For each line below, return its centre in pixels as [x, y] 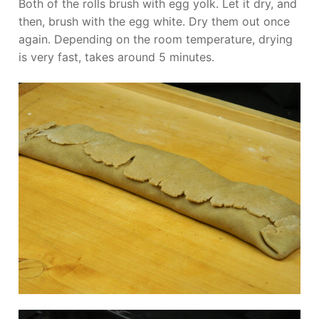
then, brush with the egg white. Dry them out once [154, 21]
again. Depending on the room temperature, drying [156, 39]
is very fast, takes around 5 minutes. [116, 57]
